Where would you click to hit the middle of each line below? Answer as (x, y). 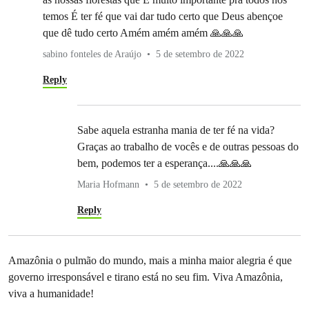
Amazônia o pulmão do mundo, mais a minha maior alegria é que (150, 261)
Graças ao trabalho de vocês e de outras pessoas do (188, 147)
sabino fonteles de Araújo (92, 54)
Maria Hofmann (108, 185)
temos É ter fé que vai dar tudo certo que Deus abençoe (163, 17)
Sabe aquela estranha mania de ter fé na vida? (176, 130)
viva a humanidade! (51, 294)
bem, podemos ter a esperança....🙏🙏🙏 (165, 163)
